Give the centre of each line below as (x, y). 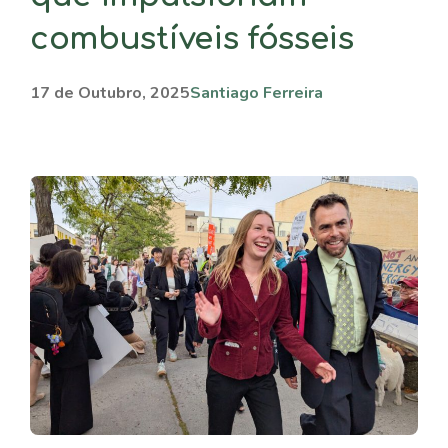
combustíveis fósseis (192, 39)
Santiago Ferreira (256, 93)
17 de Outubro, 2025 (110, 93)
